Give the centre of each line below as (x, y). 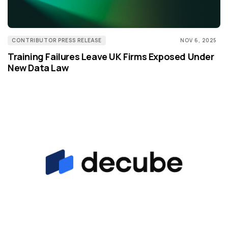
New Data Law (38, 68)
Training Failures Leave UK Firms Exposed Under (111, 57)
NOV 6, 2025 (198, 40)
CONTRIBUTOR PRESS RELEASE (57, 40)
